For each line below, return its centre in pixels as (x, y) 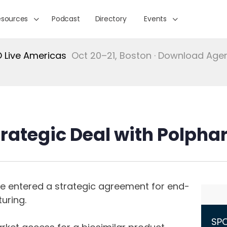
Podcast (66, 19)
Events (155, 19)
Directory (111, 19)
